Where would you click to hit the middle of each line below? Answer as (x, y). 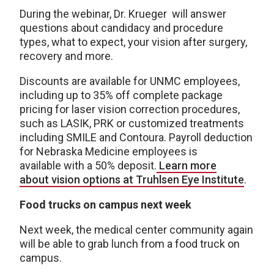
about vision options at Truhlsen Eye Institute (132, 180)
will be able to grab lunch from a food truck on (130, 244)
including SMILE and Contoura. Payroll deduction (136, 138)
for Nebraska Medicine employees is (109, 152)
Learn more (187, 166)
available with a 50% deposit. (88, 166)
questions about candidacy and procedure (121, 28)
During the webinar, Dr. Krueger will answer (123, 14)
